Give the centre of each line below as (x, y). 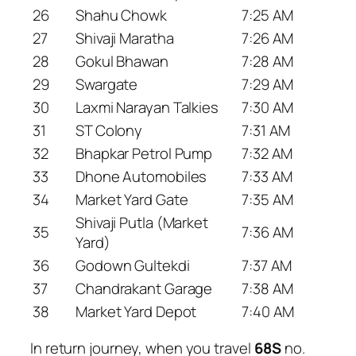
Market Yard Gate (132, 199)
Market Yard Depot (136, 311)
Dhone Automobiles (141, 176)
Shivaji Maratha (125, 38)
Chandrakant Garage (144, 288)
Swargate (107, 84)
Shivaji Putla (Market (142, 222)
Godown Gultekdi (133, 265)
